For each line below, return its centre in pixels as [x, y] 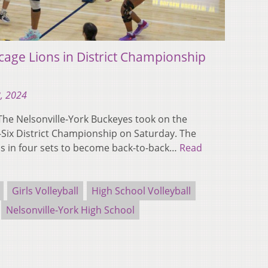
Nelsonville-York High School [70, 210]
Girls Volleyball [45, 191]
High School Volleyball [141, 191]
